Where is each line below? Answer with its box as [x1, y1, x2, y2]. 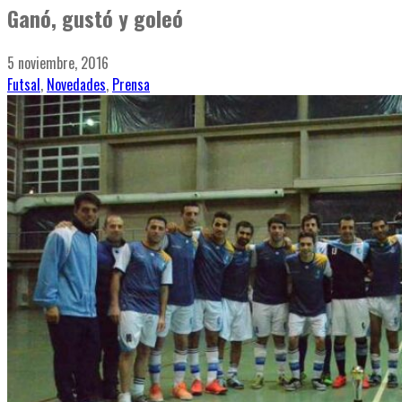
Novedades [47, 74, 106, 96]
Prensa [112, 74, 150, 96]
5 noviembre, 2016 [7, 52, 109, 74]
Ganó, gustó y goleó [7, 2, 183, 35]
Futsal [7, 74, 40, 96]
